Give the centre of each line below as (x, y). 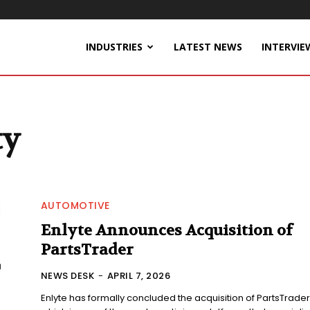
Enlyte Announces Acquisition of (166, 231)
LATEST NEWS (208, 47)
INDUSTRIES (114, 47)
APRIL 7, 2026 (139, 276)
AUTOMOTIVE (75, 206)
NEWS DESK (67, 276)
